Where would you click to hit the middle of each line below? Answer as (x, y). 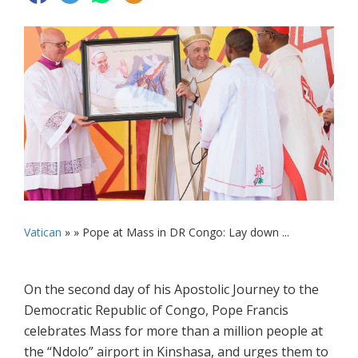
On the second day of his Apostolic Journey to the (171, 290)
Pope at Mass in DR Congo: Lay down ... (186, 233)
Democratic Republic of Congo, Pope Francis (156, 310)
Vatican (43, 233)
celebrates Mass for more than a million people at (173, 331)
